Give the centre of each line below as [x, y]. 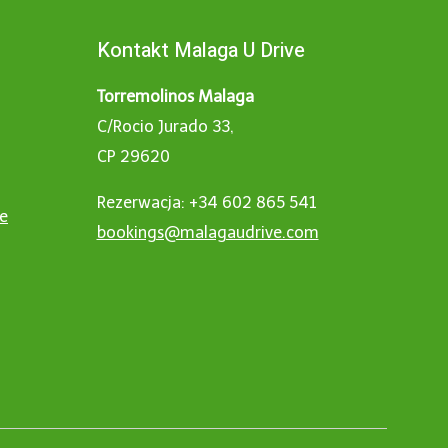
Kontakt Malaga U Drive [200, 50]
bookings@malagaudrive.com [207, 232]
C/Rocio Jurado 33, [165, 126]
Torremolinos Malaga [175, 96]
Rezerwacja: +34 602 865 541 [206, 202]
